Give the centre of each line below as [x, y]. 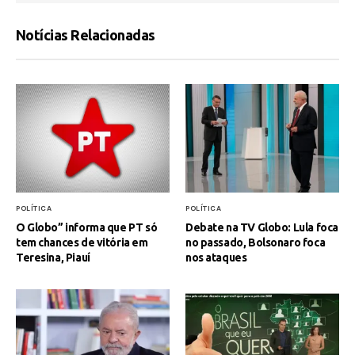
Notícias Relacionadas [86, 35]
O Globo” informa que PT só [87, 227]
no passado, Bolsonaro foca [256, 242]
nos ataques [216, 257]
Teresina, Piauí [53, 257]
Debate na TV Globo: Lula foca [262, 227]
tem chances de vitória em [82, 242]
